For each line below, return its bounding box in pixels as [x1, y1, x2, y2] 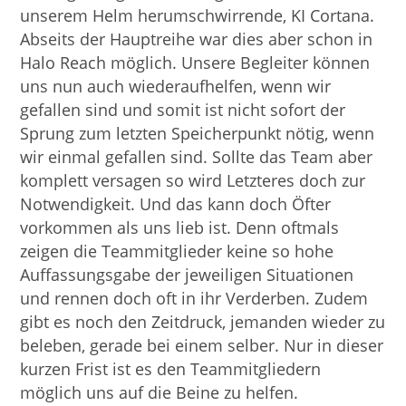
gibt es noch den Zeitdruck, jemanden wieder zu [20, 311, 386, 333]
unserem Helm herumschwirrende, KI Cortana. [20, 5, 375, 27]
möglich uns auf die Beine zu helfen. [20, 382, 299, 404]
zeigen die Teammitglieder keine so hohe [20, 240, 334, 263]
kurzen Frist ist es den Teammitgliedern [20, 358, 322, 381]
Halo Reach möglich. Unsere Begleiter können [20, 52, 371, 74]
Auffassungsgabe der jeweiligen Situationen [20, 264, 354, 286]
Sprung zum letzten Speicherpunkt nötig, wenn [20, 122, 375, 145]
